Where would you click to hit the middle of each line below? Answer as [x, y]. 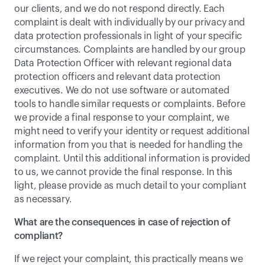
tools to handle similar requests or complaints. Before [130, 104]
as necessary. [43, 199]
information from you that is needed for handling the [129, 145]
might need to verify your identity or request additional [132, 131]
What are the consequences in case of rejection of [122, 222]
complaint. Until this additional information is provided [132, 159]
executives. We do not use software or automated [122, 91]
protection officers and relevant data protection [118, 77]
